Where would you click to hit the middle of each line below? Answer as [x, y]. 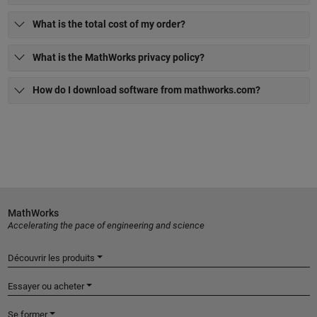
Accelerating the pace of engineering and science [106, 225]
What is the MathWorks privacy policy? [119, 57]
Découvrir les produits [51, 258]
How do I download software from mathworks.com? [146, 90]
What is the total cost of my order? [109, 24]
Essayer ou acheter [46, 286]
